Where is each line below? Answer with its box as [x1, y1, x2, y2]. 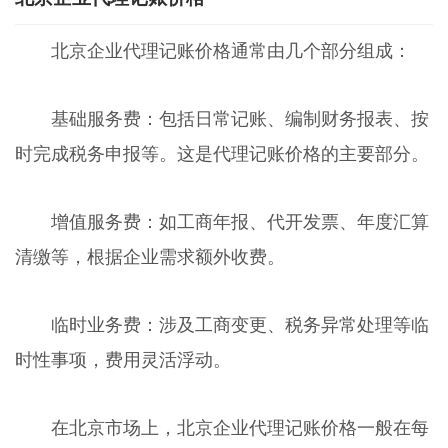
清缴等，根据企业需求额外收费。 [14, 246, 285, 267]
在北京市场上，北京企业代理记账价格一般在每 [50, 417, 429, 438]
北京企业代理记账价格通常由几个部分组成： [50, 41, 411, 62]
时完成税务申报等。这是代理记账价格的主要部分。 [14, 143, 429, 164]
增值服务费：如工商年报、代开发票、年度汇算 [50, 211, 429, 232]
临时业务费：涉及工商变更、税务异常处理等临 [50, 314, 429, 335]
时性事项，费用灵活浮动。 [14, 349, 231, 370]
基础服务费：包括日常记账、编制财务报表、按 [50, 108, 429, 129]
